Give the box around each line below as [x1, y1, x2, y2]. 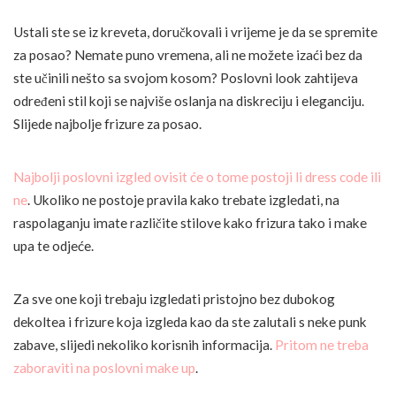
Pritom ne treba [275, 337, 369, 354]
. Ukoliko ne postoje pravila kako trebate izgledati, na [27, 192, 339, 209]
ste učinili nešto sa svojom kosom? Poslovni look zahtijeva [13, 70, 358, 87]
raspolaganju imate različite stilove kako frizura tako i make [13, 215, 367, 232]
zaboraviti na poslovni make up [13, 360, 195, 377]
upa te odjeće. [13, 238, 94, 255]
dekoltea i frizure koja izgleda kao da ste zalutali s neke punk [13, 314, 367, 331]
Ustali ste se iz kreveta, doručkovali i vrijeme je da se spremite [13, 24, 377, 41]
